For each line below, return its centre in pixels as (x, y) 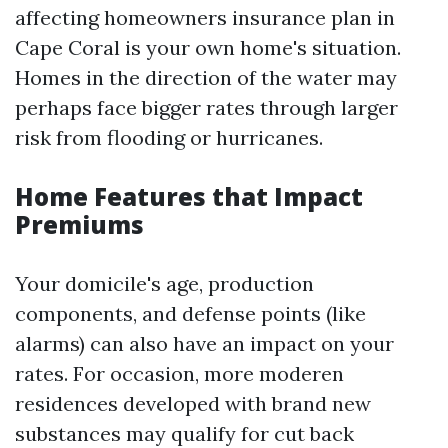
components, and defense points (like (190, 313)
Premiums (79, 224)
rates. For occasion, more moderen (179, 373)
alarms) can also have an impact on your (204, 343)
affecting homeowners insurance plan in (205, 17)
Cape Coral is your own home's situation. (208, 47)
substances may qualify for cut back (184, 433)
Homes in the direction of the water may (206, 77)
